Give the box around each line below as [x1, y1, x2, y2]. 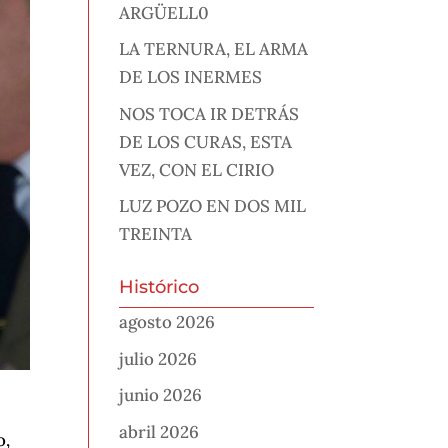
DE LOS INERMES [119, 66, 263, 89]
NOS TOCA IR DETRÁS [119, 102, 300, 125]
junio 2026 [119, 384, 203, 407]
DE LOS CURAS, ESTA [119, 130, 293, 153]
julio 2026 [119, 347, 198, 370]
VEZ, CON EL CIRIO [119, 158, 275, 181]
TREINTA [119, 223, 193, 246]
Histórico [119, 276, 200, 299]
